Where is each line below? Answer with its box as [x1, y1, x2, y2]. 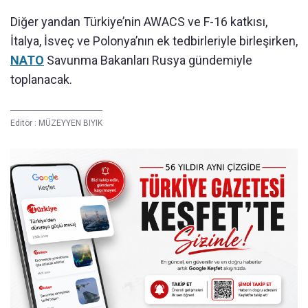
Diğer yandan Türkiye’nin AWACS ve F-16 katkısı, [10, 14, 267, 30]
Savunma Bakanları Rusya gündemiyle [44, 53, 252, 68]
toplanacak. [10, 72, 72, 87]
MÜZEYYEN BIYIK [38, 118, 102, 129]
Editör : [10, 118, 38, 129]
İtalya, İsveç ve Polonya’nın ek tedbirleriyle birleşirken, [10, 34, 298, 49]
